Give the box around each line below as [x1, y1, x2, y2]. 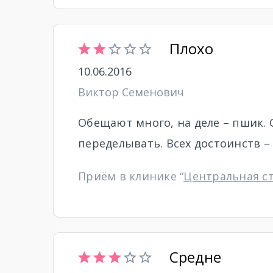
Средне [169, 247, 221, 267]
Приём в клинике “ [78, 169, 184, 183]
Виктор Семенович [78, 85, 184, 99]
